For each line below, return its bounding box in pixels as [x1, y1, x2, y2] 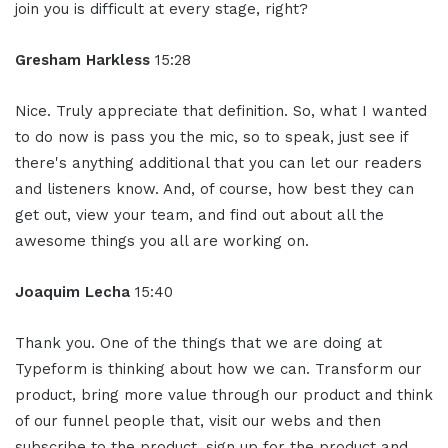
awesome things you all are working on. [15, 232, 309, 251]
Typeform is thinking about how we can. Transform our [15, 360, 422, 379]
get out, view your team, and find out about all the [15, 206, 384, 225]
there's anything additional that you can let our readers [15, 154, 422, 173]
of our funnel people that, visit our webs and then [15, 412, 381, 431]
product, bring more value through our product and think [15, 386, 433, 405]
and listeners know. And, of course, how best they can [15, 180, 414, 199]
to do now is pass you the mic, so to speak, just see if [15, 128, 408, 147]
